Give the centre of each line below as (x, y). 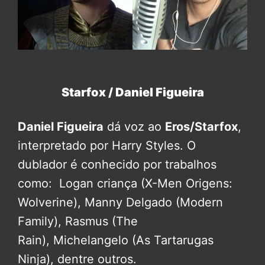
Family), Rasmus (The (78, 221)
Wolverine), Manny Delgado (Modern (120, 202)
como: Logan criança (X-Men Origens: (125, 183)
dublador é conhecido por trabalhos (117, 164)
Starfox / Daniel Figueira (132, 92)
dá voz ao (134, 127)
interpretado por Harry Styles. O (107, 146)
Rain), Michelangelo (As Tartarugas (116, 240)
